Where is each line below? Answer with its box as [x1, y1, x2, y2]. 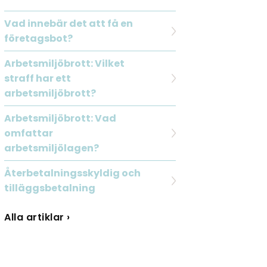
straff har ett [4, 72, 72, 86]
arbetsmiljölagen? [4, 141, 100, 156]
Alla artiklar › [4, 210, 70, 225]
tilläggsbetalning [4, 181, 98, 195]
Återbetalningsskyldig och [4, 166, 141, 181]
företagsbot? [4, 32, 73, 46]
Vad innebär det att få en [4, 17, 133, 31]
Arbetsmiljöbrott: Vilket [4, 57, 125, 71]
